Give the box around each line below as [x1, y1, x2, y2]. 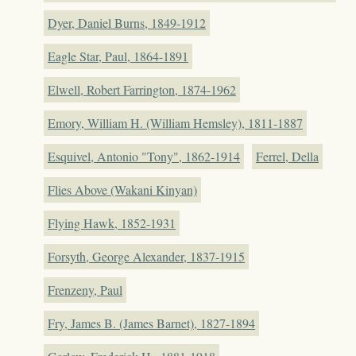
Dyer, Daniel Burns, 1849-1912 [48, 14, 206, 31]
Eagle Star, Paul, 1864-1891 [48, 47, 188, 64]
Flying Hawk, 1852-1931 [48, 214, 176, 231]
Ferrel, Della [256, 147, 319, 164]
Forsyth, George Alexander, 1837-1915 [48, 247, 245, 265]
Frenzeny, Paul [48, 281, 122, 298]
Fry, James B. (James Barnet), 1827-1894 [48, 314, 255, 331]
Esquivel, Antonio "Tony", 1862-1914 [48, 147, 240, 164]
